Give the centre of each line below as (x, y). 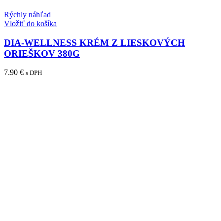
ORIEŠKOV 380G (42, 53)
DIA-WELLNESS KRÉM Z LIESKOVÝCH (94, 42)
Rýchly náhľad (27, 14)
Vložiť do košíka (30, 23)
